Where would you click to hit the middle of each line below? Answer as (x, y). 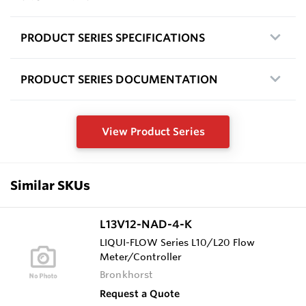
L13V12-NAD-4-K (146, 224)
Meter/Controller (141, 256)
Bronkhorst (127, 274)
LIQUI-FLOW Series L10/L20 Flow (177, 242)
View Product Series (153, 131)
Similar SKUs (50, 185)
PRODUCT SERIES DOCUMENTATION (119, 79)
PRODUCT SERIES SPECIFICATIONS (113, 37)
